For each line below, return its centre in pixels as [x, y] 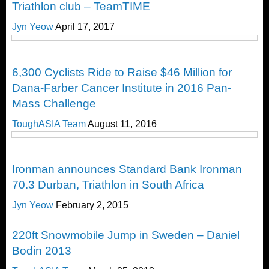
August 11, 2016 [122, 124]
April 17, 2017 [85, 26]
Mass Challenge [54, 103]
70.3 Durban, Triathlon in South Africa [108, 185]
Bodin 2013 [42, 251]
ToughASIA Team [50, 124]
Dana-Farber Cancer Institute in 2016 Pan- [122, 88]
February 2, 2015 [92, 205]
